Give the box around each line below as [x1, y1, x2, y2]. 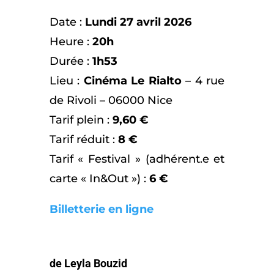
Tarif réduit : [49, 133, 115, 147]
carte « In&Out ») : [49, 172, 146, 186]
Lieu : [49, 74, 84, 88]
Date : [49, 15, 85, 29]
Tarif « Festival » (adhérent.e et [49, 152, 225, 166]
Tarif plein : [49, 113, 113, 127]
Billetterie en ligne [49, 202, 154, 217]
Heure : [49, 35, 92, 49]
